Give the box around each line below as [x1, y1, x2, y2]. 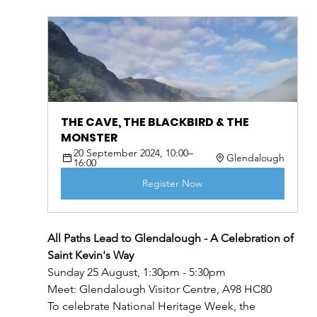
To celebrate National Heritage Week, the [47, 299, 258, 313]
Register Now [142, 177, 203, 190]
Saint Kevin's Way [47, 248, 134, 263]
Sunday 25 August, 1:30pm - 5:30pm [47, 265, 226, 279]
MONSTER [60, 129, 117, 146]
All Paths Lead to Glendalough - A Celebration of [47, 231, 296, 246]
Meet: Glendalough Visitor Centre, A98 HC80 [47, 282, 272, 296]
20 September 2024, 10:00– [73, 146, 193, 160]
